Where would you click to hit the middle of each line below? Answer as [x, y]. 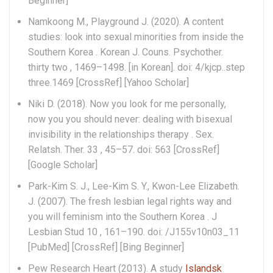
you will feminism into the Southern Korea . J [122, 216]
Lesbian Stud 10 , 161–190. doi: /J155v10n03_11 [134, 232]
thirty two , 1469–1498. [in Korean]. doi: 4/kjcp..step [136, 67]
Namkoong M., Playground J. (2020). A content [126, 21]
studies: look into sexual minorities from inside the [136, 37]
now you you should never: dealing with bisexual [130, 119]
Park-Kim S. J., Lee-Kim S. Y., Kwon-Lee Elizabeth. [134, 186]
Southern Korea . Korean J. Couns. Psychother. [126, 52]
